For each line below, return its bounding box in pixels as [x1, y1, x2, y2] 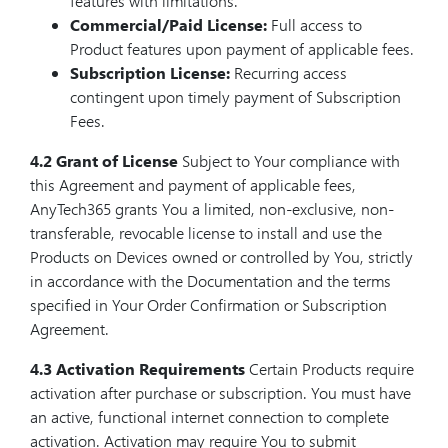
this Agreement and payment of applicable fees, [30, 174, 356, 195]
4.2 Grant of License [30, 150, 178, 171]
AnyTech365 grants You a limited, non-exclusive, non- [30, 198, 394, 219]
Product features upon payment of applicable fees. [70, 38, 414, 59]
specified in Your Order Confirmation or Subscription [30, 294, 387, 315]
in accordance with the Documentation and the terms [30, 270, 391, 291]
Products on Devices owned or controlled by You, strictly [30, 246, 413, 267]
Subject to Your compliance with [178, 150, 400, 171]
